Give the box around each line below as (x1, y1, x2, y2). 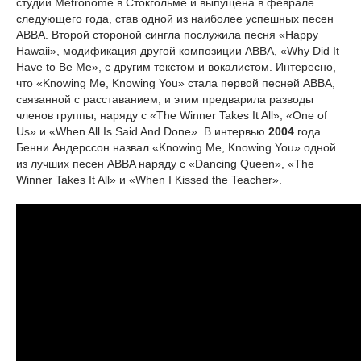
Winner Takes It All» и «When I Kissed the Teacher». (16, 173, 282, 186)
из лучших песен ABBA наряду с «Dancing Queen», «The (16, 157, 314, 170)
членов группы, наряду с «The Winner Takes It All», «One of (16, 109, 327, 122)
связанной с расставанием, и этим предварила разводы (16, 93, 313, 106)
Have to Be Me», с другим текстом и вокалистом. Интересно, (16, 60, 336, 73)
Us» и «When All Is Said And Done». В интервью (16, 125, 268, 138)
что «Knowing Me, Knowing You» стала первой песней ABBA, (16, 77, 335, 89)
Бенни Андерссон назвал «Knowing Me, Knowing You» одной (16, 141, 336, 154)
